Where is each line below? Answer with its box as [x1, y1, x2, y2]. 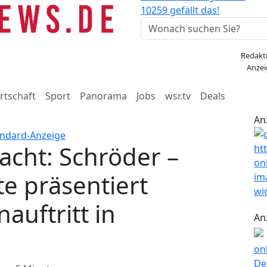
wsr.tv [165, 89, 191, 103]
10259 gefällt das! [141, 4, 219, 17]
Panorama [80, 89, 127, 103]
